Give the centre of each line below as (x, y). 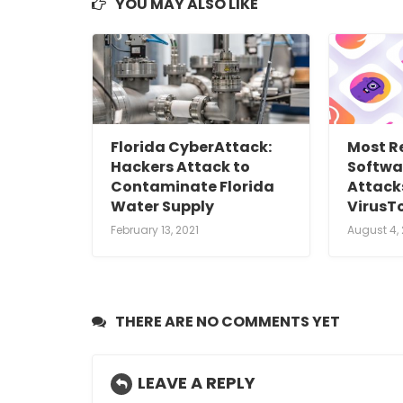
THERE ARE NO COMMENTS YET (228, 322)
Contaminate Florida (193, 187)
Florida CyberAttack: (191, 148)
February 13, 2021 (155, 230)
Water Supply (162, 207)
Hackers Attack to (180, 167)
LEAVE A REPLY (197, 383)
